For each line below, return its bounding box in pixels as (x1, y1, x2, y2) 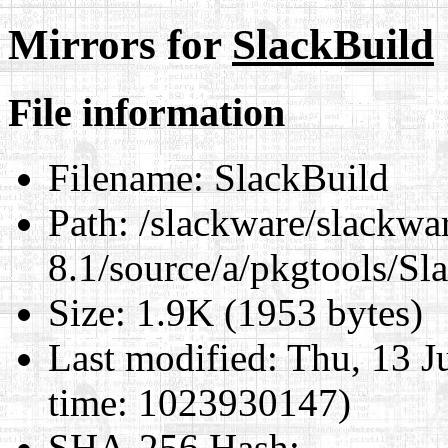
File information (8, 89, 285, 135)
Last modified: (48, 335, 278, 379)
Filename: (48, 155, 204, 199)
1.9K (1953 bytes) (126, 290, 423, 334)
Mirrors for (8, 20, 232, 68)
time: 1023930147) (48, 380, 351, 424)
